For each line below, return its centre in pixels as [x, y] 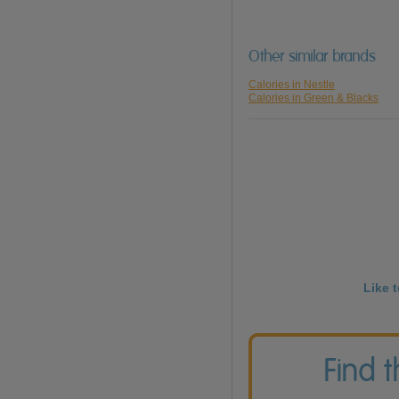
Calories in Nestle [291, 85]
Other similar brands [312, 57]
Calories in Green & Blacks [313, 98]
